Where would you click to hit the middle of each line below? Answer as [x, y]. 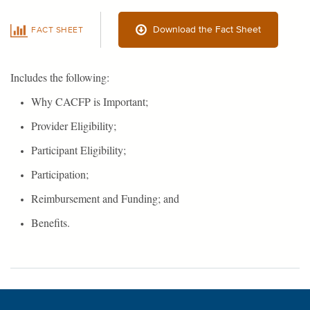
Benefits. [51, 222]
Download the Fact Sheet [207, 29]
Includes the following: [60, 77]
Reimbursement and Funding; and [105, 198]
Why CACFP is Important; [90, 101]
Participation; [60, 174]
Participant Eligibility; [79, 149]
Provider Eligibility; [74, 125]
